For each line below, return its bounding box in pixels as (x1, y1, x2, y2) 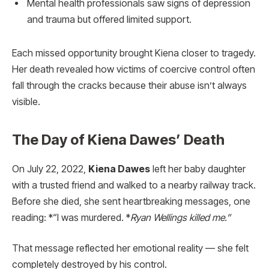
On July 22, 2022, (12, 163, 88, 175)
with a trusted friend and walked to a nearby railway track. (12, 179, 256, 191)
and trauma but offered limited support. (27, 13, 192, 25)
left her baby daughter (150, 163, 246, 175)
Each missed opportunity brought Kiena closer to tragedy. (12, 47, 256, 59)
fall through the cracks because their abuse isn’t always (12, 79, 247, 91)
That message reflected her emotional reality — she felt (12, 243, 249, 255)
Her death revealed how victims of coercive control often (12, 63, 255, 75)
